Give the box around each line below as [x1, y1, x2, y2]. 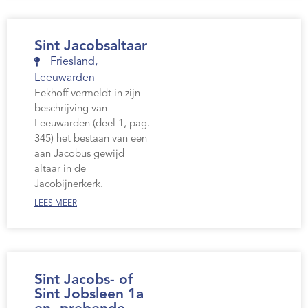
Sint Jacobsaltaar [34, 39, 147, 54]
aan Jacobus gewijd [34, 149, 124, 160]
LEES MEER [34, 199, 77, 208]
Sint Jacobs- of [34, 273, 133, 288]
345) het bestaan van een [34, 134, 147, 145]
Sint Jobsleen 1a [34, 287, 144, 302]
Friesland [49, 56, 95, 68]
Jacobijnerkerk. [34, 179, 103, 190]
